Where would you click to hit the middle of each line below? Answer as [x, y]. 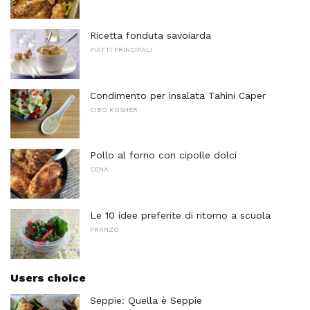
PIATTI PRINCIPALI [121, 50]
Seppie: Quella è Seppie [146, 300]
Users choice [48, 277]
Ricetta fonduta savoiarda [151, 36]
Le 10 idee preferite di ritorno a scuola [180, 216]
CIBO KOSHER [114, 109]
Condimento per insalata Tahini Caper [178, 95]
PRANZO [104, 230]
